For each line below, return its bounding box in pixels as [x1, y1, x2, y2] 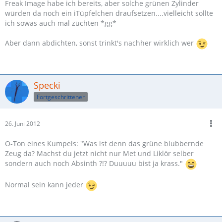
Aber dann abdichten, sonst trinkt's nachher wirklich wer [5, 38, 196, 48]
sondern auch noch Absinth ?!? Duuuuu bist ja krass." [5, 159, 185, 168]
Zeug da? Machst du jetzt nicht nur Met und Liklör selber [5, 149, 194, 159]
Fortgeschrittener [37, 93, 85, 101]
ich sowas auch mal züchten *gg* [5, 18, 116, 28]
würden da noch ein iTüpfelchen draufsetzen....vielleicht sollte [5, 8, 213, 18]
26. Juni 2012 [5, 119, 40, 128]
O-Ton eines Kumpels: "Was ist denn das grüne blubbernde [5, 139, 204, 149]
